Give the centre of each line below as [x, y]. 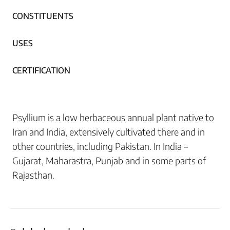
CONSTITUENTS [43, 16]
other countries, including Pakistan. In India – [100, 146]
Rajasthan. [33, 175]
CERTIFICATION [41, 70]
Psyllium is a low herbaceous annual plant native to [113, 117]
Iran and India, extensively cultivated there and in [109, 131]
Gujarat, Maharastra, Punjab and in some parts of [109, 160]
